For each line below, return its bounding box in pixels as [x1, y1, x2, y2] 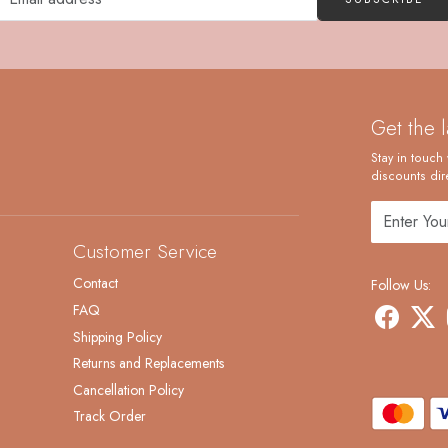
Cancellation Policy [72, 379, 184, 400]
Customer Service [72, 236, 217, 265]
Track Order [72, 406, 146, 427]
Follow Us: [370, 274, 431, 295]
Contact [72, 273, 118, 294]
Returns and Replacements [72, 353, 224, 374]
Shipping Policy [72, 326, 162, 347]
